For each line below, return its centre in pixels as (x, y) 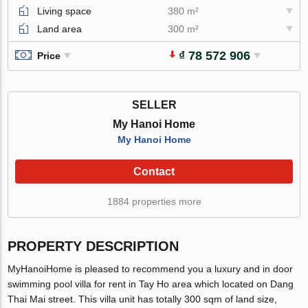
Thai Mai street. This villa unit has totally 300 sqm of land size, (143, 299)
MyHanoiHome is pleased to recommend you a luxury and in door (151, 268)
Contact (154, 171)
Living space (65, 11)
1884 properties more (154, 201)
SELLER (154, 104)
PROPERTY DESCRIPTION (93, 246)
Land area (60, 29)
